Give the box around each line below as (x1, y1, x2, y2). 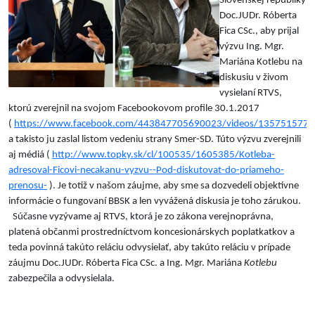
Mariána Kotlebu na (219, 57, 302, 68)
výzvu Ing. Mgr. (219, 41, 284, 53)
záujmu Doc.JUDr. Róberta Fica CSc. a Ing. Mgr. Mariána (8, 258, 244, 269)
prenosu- (8, 181, 47, 192)
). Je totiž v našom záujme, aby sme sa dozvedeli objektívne (47, 181, 299, 192)
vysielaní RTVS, (219, 88, 282, 99)
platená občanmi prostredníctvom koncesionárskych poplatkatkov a (8, 227, 295, 238)
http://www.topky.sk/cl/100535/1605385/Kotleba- (52, 150, 275, 161)
